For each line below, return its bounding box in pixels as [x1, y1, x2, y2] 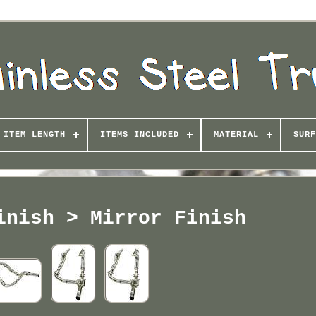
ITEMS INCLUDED [99, 130, 179, 140]
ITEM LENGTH [3, 130, 66, 140]
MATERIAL [213, 130, 259, 140]
